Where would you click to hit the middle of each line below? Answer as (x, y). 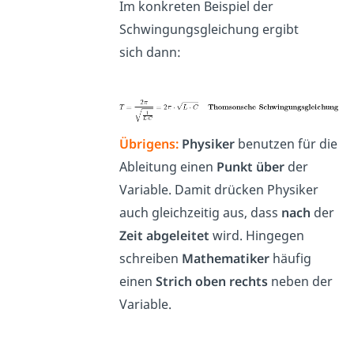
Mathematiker (225, 258)
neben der (300, 281)
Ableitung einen (168, 166)
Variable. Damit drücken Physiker (218, 189)
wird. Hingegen (256, 235)
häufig (290, 258)
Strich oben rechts (211, 281)
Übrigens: (150, 143)
